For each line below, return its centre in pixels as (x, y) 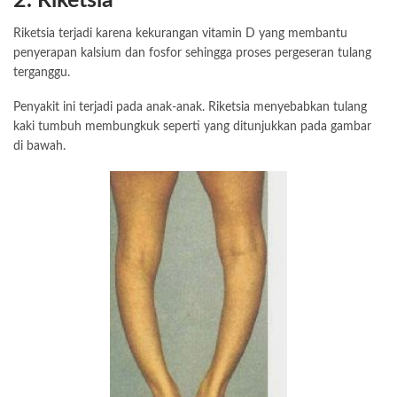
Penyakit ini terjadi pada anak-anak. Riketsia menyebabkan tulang (190, 107)
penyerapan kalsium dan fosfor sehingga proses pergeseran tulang (192, 53)
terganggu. (42, 73)
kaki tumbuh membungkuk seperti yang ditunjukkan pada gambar (192, 127)
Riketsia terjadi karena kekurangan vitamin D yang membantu (180, 34)
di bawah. (39, 146)
